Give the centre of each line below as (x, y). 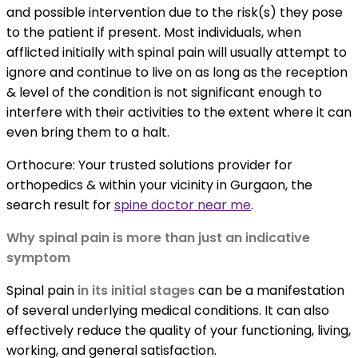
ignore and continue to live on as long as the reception (177, 73)
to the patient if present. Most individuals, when (154, 33)
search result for (60, 205)
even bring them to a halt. (88, 133)
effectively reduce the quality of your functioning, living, (179, 331)
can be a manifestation (270, 291)
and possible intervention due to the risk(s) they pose (175, 13)
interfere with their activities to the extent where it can (179, 113)
